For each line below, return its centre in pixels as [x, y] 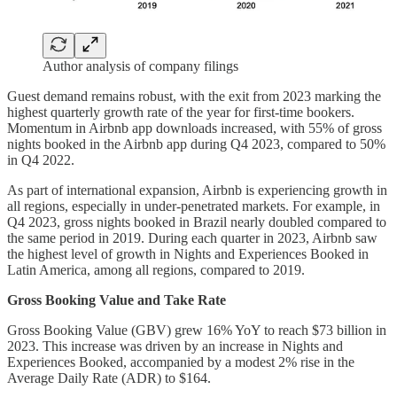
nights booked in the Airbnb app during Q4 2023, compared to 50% [196, 144]
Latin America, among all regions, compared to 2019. [156, 269]
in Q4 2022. [41, 160]
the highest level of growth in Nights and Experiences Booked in [188, 253]
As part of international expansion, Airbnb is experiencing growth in [197, 190]
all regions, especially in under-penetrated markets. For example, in [194, 206]
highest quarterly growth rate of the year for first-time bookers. [181, 112]
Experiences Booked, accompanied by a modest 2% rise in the [181, 362]
